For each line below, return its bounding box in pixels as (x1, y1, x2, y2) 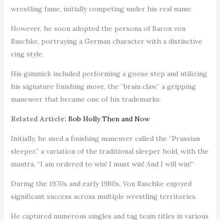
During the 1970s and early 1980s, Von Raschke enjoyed (10, 179, 192, 188)
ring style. (10, 49, 46, 58)
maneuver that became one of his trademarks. (10, 94, 163, 104)
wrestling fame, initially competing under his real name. (10, 4, 194, 13)
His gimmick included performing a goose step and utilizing (10, 69, 207, 78)
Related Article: (10, 114, 66, 123)
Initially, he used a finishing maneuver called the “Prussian (10, 134, 200, 143)
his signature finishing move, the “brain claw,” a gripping (10, 82, 196, 91)
